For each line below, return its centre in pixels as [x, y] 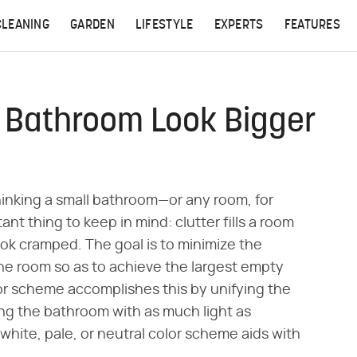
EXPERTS [239, 25]
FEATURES [312, 25]
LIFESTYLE [164, 25]
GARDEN [92, 25]
